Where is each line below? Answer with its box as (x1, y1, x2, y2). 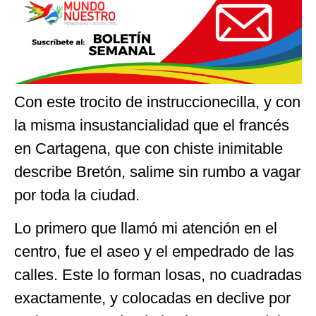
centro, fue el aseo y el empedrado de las (14, 243, 294, 261)
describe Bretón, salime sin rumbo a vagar (14, 163, 300, 181)
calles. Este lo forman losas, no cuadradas (14, 266, 302, 284)
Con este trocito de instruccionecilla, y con (14, 93, 300, 111)
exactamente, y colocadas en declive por (14, 289, 291, 308)
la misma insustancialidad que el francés (14, 116, 289, 135)
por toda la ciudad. (14, 186, 140, 205)
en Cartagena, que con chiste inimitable (14, 140, 283, 158)
